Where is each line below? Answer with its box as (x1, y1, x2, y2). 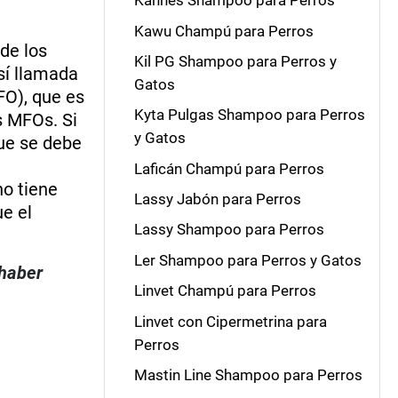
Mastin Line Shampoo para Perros (133, 365, 362, 384)
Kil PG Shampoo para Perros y (133, 52, 337, 70)
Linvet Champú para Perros (133, 282, 316, 300)
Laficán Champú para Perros (133, 159, 324, 178)
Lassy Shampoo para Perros (133, 220, 324, 239)
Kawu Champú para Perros (133, 21, 314, 40)
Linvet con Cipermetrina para (133, 312, 327, 330)
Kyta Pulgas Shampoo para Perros (133, 106, 365, 124)
